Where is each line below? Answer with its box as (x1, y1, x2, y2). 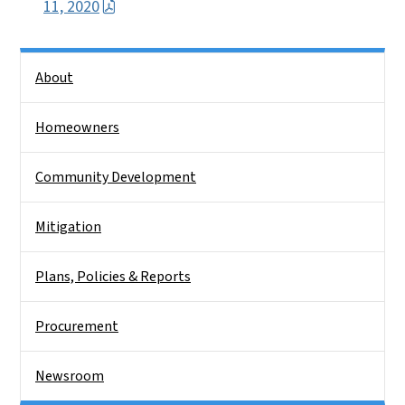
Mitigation (35, 216, 101, 237)
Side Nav (20, 54, 71, 75)
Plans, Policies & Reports (35, 266, 191, 287)
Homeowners (35, 117, 119, 137)
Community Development (35, 166, 196, 187)
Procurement (35, 316, 118, 336)
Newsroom (35, 365, 104, 386)
